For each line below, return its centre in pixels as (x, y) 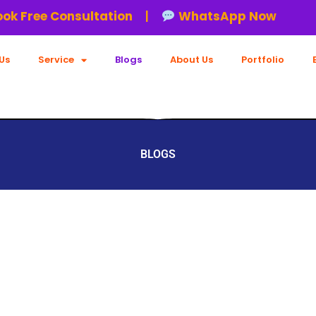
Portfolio (263, 60)
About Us (192, 60)
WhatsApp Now (198, 16)
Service (56, 60)
